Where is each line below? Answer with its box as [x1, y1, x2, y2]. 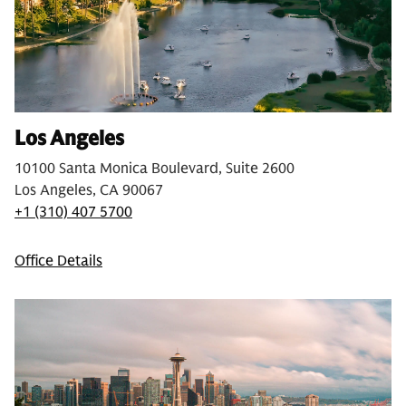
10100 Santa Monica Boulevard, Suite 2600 [14, 159, 295, 179]
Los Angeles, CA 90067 [14, 181, 163, 200]
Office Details [14, 252, 102, 271]
